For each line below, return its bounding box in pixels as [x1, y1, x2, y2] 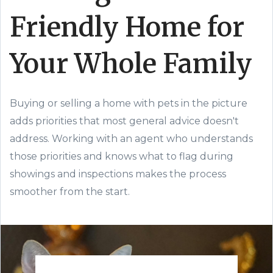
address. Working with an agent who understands [10, 133, 253, 144]
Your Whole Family [10, 47, 252, 80]
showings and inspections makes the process [10, 168, 226, 180]
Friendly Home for [10, 10, 244, 44]
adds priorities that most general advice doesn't [10, 115, 239, 127]
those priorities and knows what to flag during [10, 151, 233, 162]
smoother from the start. [10, 186, 130, 197]
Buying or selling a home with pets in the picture [10, 97, 247, 109]
